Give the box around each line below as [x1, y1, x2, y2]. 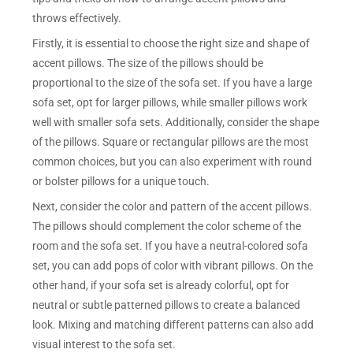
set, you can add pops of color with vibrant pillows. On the [32, 258, 314, 272]
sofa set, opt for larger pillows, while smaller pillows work [32, 96, 308, 110]
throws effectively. [32, 12, 122, 25]
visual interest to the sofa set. [32, 337, 176, 351]
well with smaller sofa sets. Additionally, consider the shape [32, 116, 320, 129]
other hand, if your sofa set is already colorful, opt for [32, 278, 290, 292]
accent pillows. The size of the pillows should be [32, 57, 264, 70]
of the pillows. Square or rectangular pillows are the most [32, 136, 310, 149]
